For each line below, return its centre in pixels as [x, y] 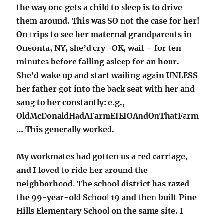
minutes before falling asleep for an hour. [98, 62]
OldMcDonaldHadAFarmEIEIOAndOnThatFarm [108, 116]
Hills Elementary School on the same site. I [100, 211]
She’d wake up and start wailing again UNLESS [107, 75]
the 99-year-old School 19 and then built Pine [107, 197]
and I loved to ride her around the [82, 170]
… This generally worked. [66, 130]
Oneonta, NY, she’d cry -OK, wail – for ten [99, 48]
